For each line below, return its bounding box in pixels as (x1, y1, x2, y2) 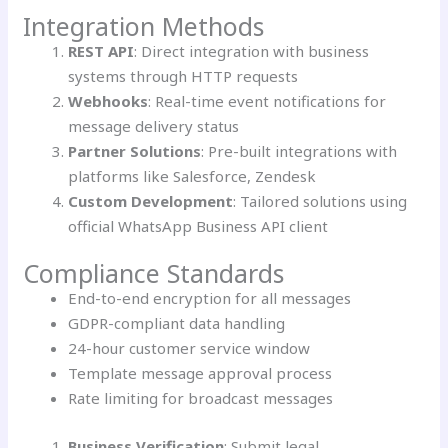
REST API (68, 40, 135, 61)
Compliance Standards (23, 256, 285, 291)
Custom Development (68, 190, 234, 211)
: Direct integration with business (134, 40, 370, 61)
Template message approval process (68, 363, 333, 384)
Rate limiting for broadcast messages (68, 388, 334, 409)
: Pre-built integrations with (201, 140, 398, 161)
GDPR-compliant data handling (68, 313, 286, 334)
